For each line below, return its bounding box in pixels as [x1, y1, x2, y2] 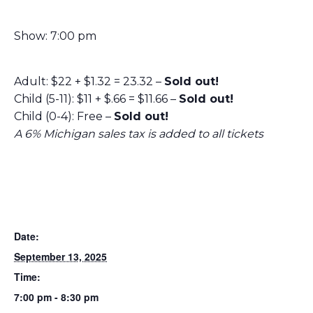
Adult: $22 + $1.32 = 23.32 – [14, 74, 164, 88]
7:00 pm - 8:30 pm [14, 289, 99, 304]
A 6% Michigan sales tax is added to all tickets [14, 126, 263, 140]
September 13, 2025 [14, 249, 107, 263]
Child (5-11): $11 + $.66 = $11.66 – [14, 92, 179, 105]
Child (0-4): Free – [14, 109, 114, 123]
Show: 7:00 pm [14, 29, 96, 43]
